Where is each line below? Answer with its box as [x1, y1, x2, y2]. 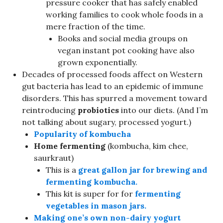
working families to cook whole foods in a [46, 9, 203, 19]
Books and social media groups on [58, 33, 188, 43]
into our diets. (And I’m [119, 105, 208, 115]
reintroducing [22, 105, 78, 115]
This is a [46, 164, 78, 175]
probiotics [78, 105, 119, 115]
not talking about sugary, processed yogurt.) [22, 116, 191, 127]
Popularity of [34, 128, 89, 139]
